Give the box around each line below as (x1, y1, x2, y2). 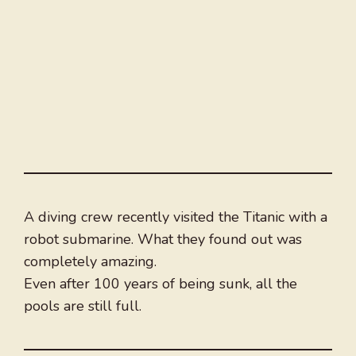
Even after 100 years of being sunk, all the (24, 274, 297, 294)
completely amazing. (24, 252, 157, 272)
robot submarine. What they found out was (24, 230, 302, 250)
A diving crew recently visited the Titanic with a (24, 207, 327, 227)
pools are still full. (24, 296, 141, 316)
